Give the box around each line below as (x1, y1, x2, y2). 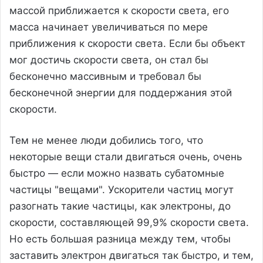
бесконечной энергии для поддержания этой (9, 86, 232, 99)
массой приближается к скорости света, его (9, 4, 229, 16)
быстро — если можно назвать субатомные (9, 167, 224, 179)
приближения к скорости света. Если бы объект (9, 37, 245, 49)
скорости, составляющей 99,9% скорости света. (9, 216, 249, 228)
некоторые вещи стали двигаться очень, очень (9, 150, 242, 163)
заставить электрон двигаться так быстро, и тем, (9, 249, 254, 261)
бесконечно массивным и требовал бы (9, 70, 201, 82)
